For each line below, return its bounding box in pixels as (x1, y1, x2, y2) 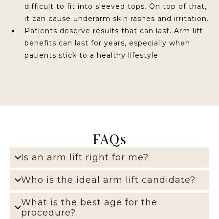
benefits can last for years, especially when (24, 38, 190, 47)
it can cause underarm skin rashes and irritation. (24, 14, 209, 23)
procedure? (21, 207, 76, 218)
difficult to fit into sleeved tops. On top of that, (24, 1, 207, 11)
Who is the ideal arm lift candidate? (21, 174, 196, 185)
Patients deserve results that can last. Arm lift (24, 26, 203, 35)
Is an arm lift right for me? (21, 152, 149, 163)
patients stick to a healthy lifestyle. (24, 50, 160, 60)
